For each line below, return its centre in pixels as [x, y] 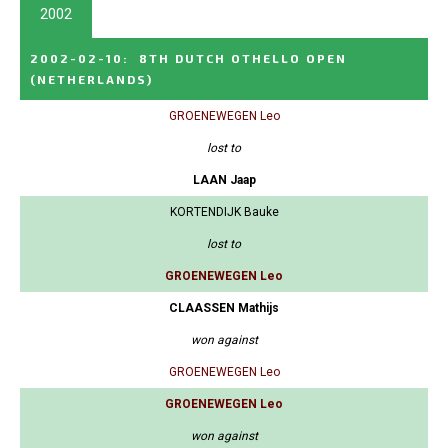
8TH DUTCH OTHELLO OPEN [243, 58]
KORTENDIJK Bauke [224, 212]
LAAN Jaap [224, 180]
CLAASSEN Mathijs [224, 308]
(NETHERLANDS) [91, 79]
